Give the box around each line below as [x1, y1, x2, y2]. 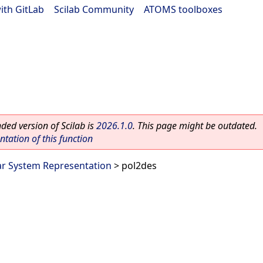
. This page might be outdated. [133, 119, 257, 132]
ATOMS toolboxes [144, 3, 222, 16]
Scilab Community [54, 3, 134, 16]
